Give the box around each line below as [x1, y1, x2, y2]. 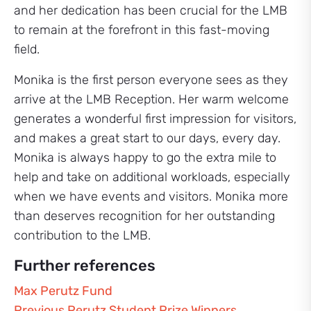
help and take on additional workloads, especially [14, 169, 290, 185]
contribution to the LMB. [14, 228, 151, 243]
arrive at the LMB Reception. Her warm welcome [14, 92, 289, 107]
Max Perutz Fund [14, 283, 112, 299]
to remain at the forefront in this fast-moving [14, 22, 269, 37]
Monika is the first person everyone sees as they [14, 72, 288, 87]
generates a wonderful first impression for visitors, [14, 111, 296, 126]
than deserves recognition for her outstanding [14, 208, 275, 224]
